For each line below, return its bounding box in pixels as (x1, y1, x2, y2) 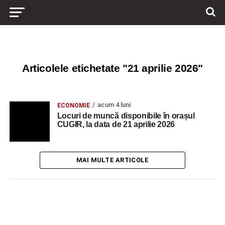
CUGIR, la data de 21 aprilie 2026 (57, 120, 175, 129)
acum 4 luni (97, 101, 131, 108)
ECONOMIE (57, 102, 90, 109)
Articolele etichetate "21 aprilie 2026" (22, 62, 203, 74)
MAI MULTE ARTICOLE (76, 156, 149, 164)
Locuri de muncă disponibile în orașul (57, 111, 195, 120)
